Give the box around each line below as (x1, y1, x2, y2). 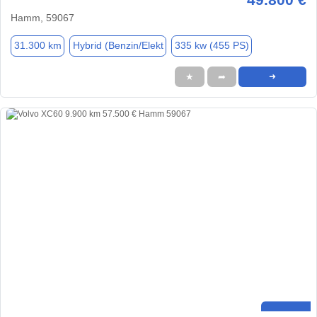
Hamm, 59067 (11, 11, 74, 23)
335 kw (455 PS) (174, 40, 249, 52)
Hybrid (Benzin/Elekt (72, 40, 163, 52)
